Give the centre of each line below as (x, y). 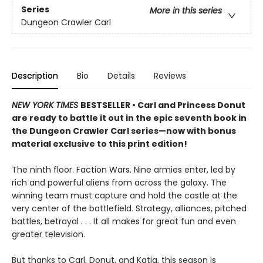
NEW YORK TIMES (46, 105)
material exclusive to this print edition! (100, 144)
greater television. (48, 235)
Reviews (170, 76)
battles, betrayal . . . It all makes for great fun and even (124, 222)
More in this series (186, 10)
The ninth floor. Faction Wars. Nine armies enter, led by (124, 170)
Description (35, 76)
